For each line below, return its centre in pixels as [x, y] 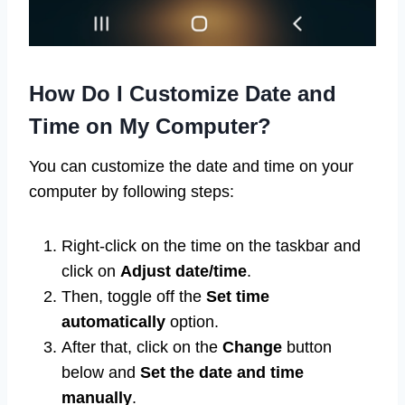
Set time [238, 297]
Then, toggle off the [134, 297]
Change [252, 348]
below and [101, 373]
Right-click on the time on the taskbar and [211, 246]
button [307, 348]
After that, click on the [142, 348]
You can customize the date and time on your [191, 167]
